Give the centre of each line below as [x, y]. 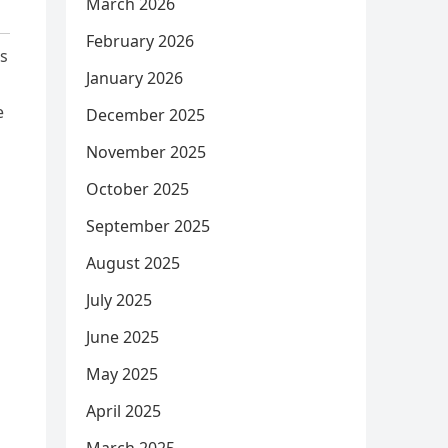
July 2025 [119, 300]
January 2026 [134, 78]
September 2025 [148, 226]
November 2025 [146, 152]
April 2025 [123, 411]
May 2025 [122, 374]
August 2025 [133, 263]
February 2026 [140, 41]
